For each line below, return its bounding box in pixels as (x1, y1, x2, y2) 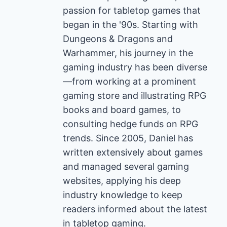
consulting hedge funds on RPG (63, 119, 198, 130)
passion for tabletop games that (63, 5, 201, 16)
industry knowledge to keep (63, 190, 182, 201)
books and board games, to (63, 104, 181, 116)
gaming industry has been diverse (63, 62, 207, 73)
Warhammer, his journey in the (63, 48, 193, 59)
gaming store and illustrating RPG (63, 90, 206, 101)
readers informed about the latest (63, 204, 207, 215)
